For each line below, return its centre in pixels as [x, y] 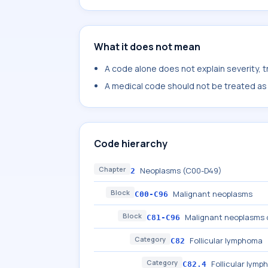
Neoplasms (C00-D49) [181, 170]
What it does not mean [147, 47]
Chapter [112, 169]
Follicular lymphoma [226, 240]
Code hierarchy [131, 144]
